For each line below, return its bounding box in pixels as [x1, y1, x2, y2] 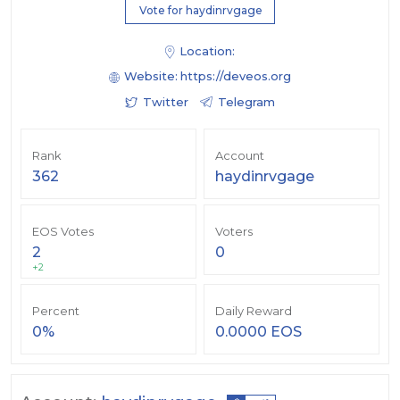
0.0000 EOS [215, 323, 302, 341]
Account [215, 148, 264, 163]
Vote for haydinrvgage [139, 4, 262, 17]
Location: [179, 44, 235, 58]
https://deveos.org [180, 69, 291, 84]
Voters [215, 224, 253, 239]
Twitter [143, 95, 188, 110]
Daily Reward [215, 304, 292, 319]
